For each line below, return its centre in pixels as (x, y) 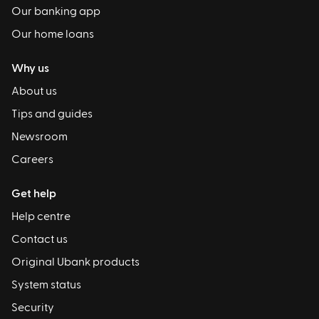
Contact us (40, 240)
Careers (32, 160)
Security (33, 308)
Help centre (41, 217)
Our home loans (53, 35)
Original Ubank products (75, 262)
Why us (30, 69)
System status (46, 285)
